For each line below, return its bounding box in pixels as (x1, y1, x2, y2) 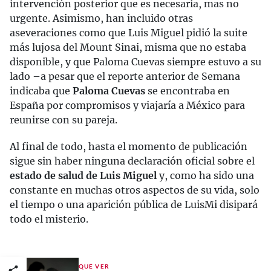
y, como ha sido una (157, 169, 254, 182)
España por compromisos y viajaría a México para (10, 99, 245, 112)
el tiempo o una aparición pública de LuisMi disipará (10, 198, 258, 211)
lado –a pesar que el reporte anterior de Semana (10, 70, 240, 83)
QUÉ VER (79, 262, 109, 270)
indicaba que (10, 85, 73, 97)
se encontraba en (145, 85, 230, 97)
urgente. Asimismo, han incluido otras (10, 12, 193, 25)
